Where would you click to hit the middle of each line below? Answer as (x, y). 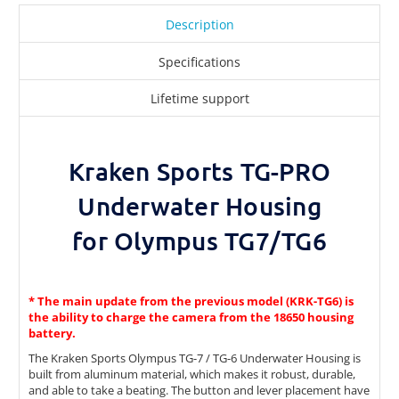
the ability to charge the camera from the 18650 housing (191, 318)
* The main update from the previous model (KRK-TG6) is (191, 301)
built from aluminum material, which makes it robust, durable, (192, 375)
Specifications (199, 61)
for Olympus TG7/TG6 (199, 241)
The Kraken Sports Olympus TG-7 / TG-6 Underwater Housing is (195, 358)
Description (199, 24)
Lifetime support (199, 99)
